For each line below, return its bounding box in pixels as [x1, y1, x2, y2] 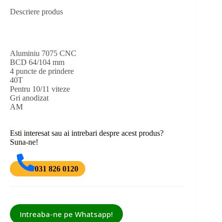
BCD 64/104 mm [10, 57, 64, 66]
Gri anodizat [10, 93, 49, 102]
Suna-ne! [10, 137, 38, 146]
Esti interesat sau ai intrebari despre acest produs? [10, 128, 164, 137]
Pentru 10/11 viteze [10, 84, 70, 93]
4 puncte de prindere [10, 66, 74, 75]
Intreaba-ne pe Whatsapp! [20, 209, 113, 220]
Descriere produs [10, 7, 63, 16]
